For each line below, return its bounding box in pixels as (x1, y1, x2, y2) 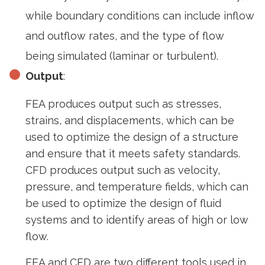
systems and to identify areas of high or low (25, 214, 248, 226)
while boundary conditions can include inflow (25, 9, 254, 22)
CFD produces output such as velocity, (25, 164, 220, 176)
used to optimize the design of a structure (25, 131, 238, 143)
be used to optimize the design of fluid (25, 197, 221, 209)
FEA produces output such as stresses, (25, 98, 221, 110)
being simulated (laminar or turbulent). (25, 50, 218, 62)
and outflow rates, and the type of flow (25, 30, 224, 42)
